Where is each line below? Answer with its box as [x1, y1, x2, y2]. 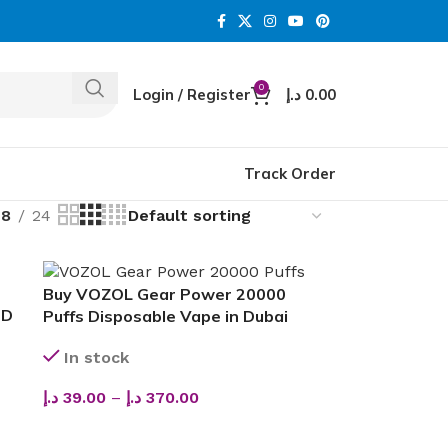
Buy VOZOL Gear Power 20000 [42, 284, 286, 304]
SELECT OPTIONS [54, 422, 172, 437]
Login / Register [133, 85, 251, 104]
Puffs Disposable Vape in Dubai [42, 306, 288, 326]
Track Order [244, 164, 336, 183]
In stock [63, 348, 129, 367]
